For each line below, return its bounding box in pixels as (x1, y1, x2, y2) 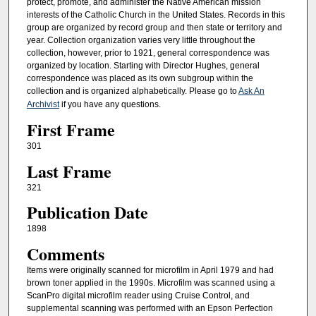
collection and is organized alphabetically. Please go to (26, 85, 238, 96)
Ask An (238, 85, 265, 96)
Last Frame (26, 158, 111, 183)
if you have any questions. (59, 99, 161, 109)
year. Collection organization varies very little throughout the (26, 35, 255, 45)
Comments (26, 241, 104, 266)
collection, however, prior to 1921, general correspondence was (26, 47, 269, 58)
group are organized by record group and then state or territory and (26, 22, 282, 32)
